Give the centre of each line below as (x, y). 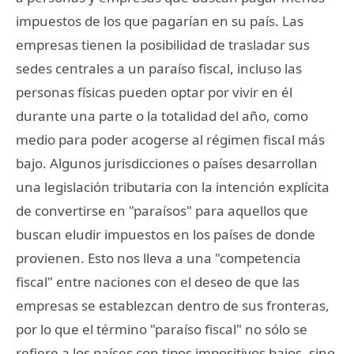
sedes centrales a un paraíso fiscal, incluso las (159, 68)
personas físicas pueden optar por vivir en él (154, 92)
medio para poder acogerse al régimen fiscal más (170, 139)
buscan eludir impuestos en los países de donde (166, 234)
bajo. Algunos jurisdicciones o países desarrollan (167, 163)
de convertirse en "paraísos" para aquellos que (162, 210)
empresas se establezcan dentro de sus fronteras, (173, 305)
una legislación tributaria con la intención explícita (173, 186)
